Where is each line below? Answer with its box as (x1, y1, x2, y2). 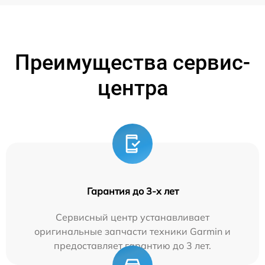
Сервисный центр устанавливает (56, 211, 209, 223)
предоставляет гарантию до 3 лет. (54, 240, 211, 251)
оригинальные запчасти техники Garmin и (34, 225, 231, 237)
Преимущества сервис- (15, 50, 250, 75)
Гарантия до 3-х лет (86, 185, 179, 197)
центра (97, 76, 168, 101)
